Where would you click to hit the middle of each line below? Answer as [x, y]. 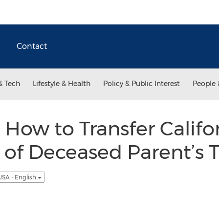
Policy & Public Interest [142, 84]
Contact [32, 46]
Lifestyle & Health [62, 84]
